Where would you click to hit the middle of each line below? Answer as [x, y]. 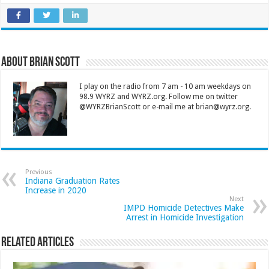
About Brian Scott [41, 62]
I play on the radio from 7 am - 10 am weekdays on [165, 86]
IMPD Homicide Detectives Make [183, 207]
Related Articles [38, 243]
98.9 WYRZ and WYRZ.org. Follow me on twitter [159, 96]
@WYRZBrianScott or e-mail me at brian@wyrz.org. [165, 107]
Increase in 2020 [56, 190]
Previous [39, 172]
